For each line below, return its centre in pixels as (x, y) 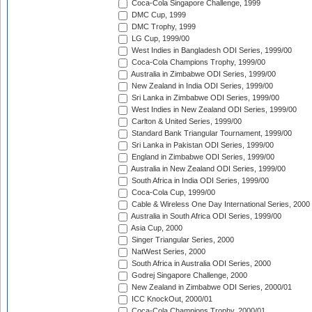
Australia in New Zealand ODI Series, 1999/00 (208, 169)
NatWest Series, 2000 (167, 252)
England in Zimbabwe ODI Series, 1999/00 (202, 157)
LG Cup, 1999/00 (159, 39)
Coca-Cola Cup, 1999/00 (172, 193)
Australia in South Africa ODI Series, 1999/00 (205, 216)
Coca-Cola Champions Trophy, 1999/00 (197, 62)
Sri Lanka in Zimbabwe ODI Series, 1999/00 (204, 98)
